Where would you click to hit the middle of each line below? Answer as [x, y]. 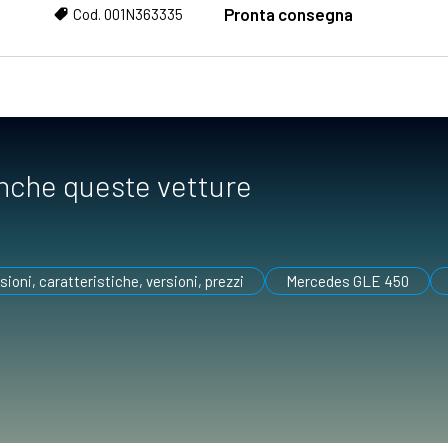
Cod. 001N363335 [128, 13]
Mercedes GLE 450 [347, 280]
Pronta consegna [288, 13]
